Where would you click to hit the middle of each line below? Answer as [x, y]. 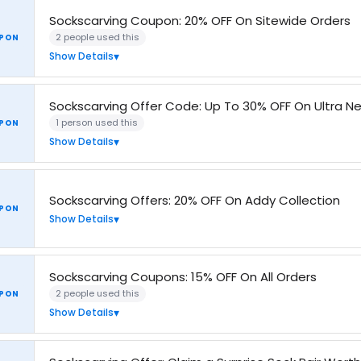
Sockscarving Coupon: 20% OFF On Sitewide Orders [200, 21]
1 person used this [97, 122]
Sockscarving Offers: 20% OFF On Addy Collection [195, 200]
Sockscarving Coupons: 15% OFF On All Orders [183, 277]
